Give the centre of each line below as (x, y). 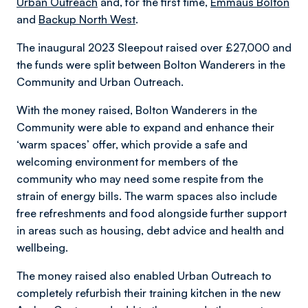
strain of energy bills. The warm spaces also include (147, 196)
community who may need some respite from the (140, 179)
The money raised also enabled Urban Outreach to (144, 276)
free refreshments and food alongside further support (152, 213)
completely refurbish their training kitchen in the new (148, 293)
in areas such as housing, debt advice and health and (150, 230)
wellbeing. (42, 247)
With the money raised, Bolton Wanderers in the (137, 110)
